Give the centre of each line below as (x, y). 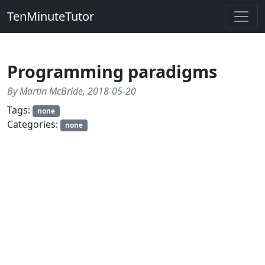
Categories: (34, 125)
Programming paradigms (112, 71)
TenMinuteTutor (51, 16)
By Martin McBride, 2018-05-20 (72, 91)
